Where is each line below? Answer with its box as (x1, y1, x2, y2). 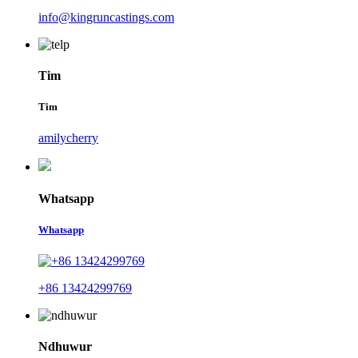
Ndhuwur (38, 340, 92, 354)
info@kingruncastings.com (38, 10, 174, 24)
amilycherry (38, 131, 98, 145)
